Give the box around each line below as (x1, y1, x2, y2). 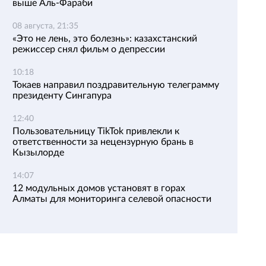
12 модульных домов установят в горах (12, 183, 185, 193)
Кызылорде (12, 148, 64, 157)
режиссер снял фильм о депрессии (12, 45, 165, 54)
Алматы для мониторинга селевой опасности (12, 194, 211, 204)
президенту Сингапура (12, 91, 112, 100)
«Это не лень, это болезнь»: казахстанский (12, 34, 197, 43)
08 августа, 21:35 (12, 22, 78, 30)
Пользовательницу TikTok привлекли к (12, 126, 179, 136)
